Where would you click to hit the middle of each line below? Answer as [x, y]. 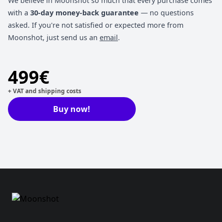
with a [18, 13]
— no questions [166, 13]
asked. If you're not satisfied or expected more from [96, 25]
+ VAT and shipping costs [45, 91]
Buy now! [72, 109]
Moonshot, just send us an [54, 37]
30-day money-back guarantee [83, 13]
